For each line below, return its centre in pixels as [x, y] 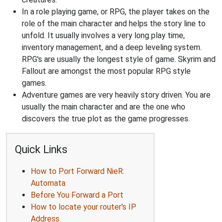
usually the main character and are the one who [104, 107]
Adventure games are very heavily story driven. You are [116, 95]
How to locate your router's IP [83, 207]
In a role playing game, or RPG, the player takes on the [116, 11]
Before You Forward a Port [77, 195]
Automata [48, 183]
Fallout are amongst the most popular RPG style [106, 71]
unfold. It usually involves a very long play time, [103, 35]
